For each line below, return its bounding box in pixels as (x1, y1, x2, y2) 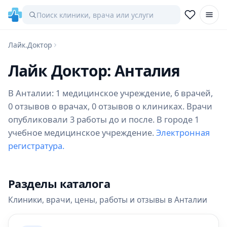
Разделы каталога (8, 176, 110, 191)
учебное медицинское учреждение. (8, 127, 156, 138)
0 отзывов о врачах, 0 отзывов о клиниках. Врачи (8, 100, 212, 112)
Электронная (156, 127, 210, 138)
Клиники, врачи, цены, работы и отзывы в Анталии (8, 194, 207, 205)
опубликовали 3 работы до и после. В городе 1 (8, 113, 199, 125)
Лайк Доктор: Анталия (8, 60, 180, 81)
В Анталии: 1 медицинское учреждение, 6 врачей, (8, 87, 213, 99)
